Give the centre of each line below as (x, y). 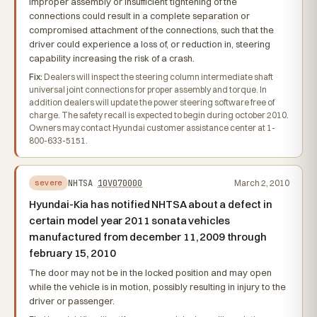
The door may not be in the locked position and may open (150, 272)
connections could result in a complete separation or (139, 16)
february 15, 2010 (73, 253)
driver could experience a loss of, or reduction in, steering (150, 44)
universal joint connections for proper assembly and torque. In (148, 90)
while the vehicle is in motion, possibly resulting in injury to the (157, 287)
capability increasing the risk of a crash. (112, 58)
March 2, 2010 (262, 183)
